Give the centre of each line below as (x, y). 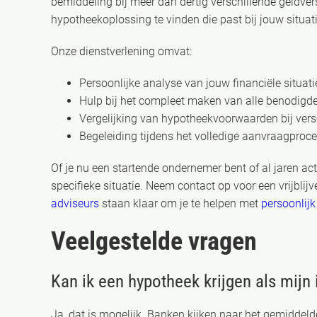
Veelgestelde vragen (154, 241)
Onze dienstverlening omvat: (121, 51)
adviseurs (75, 203)
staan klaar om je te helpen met (180, 203)
